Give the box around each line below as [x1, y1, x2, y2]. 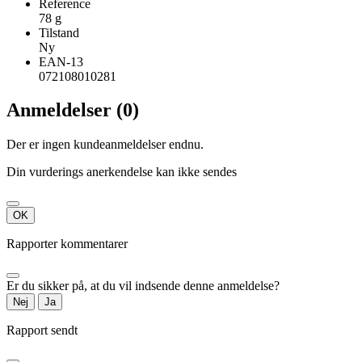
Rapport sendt [6, 323, 78, 338]
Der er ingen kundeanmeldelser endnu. [6, 137, 204, 152]
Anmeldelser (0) [6, 99, 139, 121]
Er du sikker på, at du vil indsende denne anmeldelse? [6, 279, 280, 293]
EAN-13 [39, 54, 83, 69]
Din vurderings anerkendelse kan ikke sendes [6, 165, 237, 179]
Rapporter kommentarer [6, 237, 128, 251]
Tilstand [39, 25, 79, 40]
